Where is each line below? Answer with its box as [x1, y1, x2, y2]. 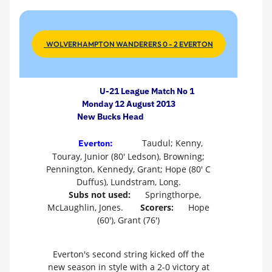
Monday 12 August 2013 [81, 98, 175, 109]
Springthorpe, [142, 189, 201, 201]
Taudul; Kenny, [137, 137, 203, 149]
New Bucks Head [76, 110, 144, 122]
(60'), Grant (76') [97, 214, 160, 226]
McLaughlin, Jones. [47, 202, 128, 214]
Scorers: [140, 202, 176, 214]
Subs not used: [68, 189, 131, 201]
